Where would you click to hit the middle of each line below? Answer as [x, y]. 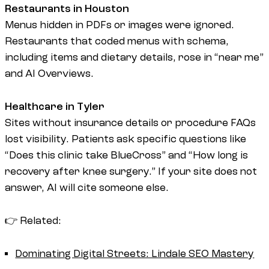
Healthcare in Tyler [55, 107]
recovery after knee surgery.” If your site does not [131, 172]
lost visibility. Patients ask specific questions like [125, 139]
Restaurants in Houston [67, 9]
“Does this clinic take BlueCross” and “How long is [126, 156]
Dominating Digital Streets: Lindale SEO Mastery [135, 254]
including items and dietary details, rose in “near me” [134, 58]
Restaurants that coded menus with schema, [117, 41]
